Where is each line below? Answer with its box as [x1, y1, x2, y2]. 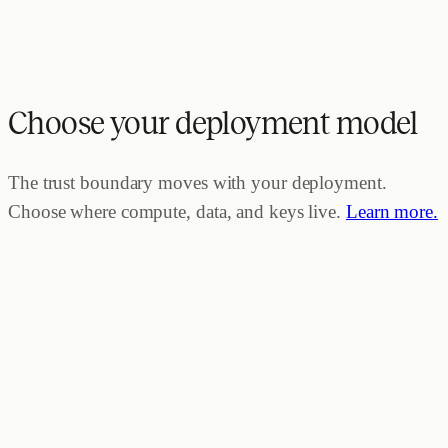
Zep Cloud [38, 310, 93, 322]
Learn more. [345, 200, 438, 222]
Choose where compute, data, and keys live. [8, 200, 342, 222]
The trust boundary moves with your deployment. [8, 171, 387, 193]
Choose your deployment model [8, 106, 418, 142]
